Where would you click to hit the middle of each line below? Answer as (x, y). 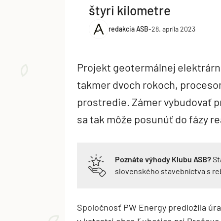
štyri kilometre (130, 10)
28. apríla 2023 (173, 29)
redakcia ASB (129, 29)
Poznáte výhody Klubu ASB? (163, 159)
